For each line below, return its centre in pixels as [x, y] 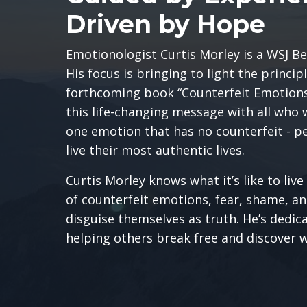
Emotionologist [113, 54]
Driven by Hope [165, 24]
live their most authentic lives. [155, 150]
